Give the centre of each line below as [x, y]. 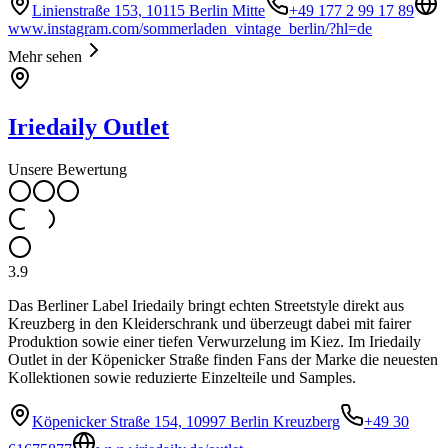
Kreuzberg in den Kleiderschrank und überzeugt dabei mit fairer [209, 323]
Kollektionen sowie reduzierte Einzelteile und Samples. [182, 377]
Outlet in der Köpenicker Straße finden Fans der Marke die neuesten [223, 359]
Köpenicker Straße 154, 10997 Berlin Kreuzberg [186, 421]
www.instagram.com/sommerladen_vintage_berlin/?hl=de [190, 29]
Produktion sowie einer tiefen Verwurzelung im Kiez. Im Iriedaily [214, 341]
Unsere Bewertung [67, 169]
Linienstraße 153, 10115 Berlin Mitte [148, 11]
